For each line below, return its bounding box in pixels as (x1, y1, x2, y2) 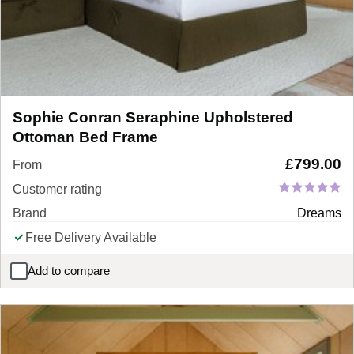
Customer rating (13, 182, 102, 196)
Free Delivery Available (25, 230, 156, 244)
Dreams (297, 205, 341, 220)
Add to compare (28, 263, 110, 277)
